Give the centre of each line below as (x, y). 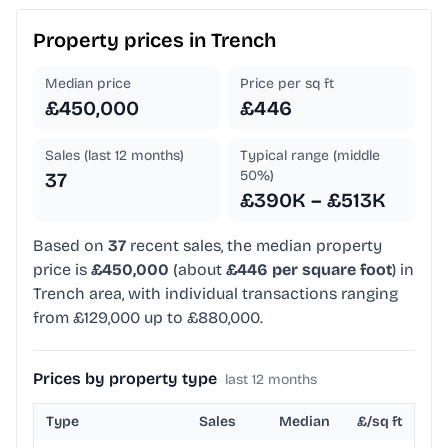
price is (62, 270)
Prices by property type (125, 379)
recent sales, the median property (254, 246)
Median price (88, 84)
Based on (70, 246)
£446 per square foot (309, 270)
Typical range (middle (310, 156)
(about (197, 270)
